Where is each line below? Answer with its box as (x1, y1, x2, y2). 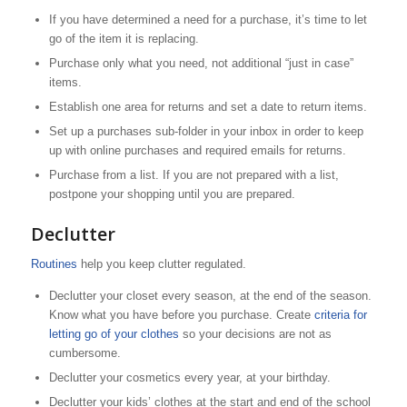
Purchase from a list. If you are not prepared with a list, (48, 168, 339, 183)
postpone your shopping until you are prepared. (48, 187, 295, 202)
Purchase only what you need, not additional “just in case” (48, 56, 353, 71)
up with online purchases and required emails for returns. (48, 144, 346, 158)
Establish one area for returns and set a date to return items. (48, 100, 367, 114)
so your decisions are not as (178, 327, 332, 342)
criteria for (313, 308, 367, 323)
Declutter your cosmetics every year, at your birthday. (48, 371, 331, 385)
